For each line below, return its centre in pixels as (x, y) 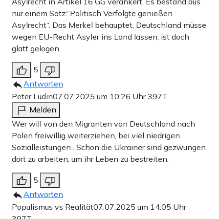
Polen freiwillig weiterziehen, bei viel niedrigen (96, 136)
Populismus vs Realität (53, 207)
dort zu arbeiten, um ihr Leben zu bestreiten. (90, 159)
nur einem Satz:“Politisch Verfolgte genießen (92, 13)
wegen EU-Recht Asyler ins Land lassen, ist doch (100, 37)
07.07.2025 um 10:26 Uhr (100, 97)
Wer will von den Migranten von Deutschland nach (103, 124)
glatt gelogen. (36, 49)
